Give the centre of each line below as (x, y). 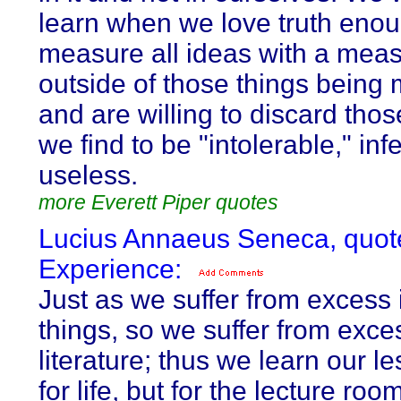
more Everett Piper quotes (158, 202)
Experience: (110, 269)
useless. (88, 175)
